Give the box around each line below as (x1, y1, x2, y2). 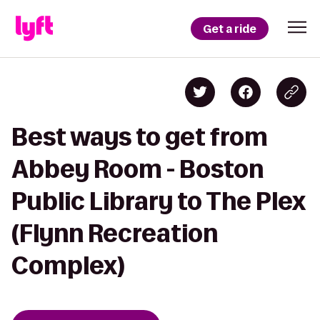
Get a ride (203, 21, 256, 36)
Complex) (11, 252, 125, 279)
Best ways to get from (11, 124, 268, 150)
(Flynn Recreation (11, 220, 218, 246)
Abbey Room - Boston (11, 156, 264, 182)
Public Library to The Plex (11, 188, 305, 214)
